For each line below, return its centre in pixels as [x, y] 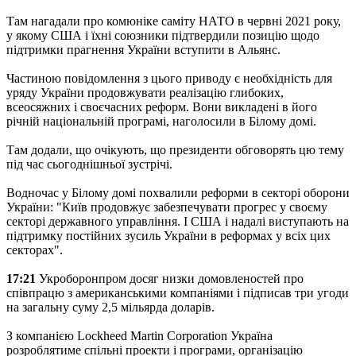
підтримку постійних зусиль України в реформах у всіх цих [168, 235]
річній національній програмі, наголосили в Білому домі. [161, 121]
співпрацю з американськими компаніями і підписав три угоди [178, 292]
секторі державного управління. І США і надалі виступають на [178, 221]
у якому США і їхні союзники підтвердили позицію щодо [163, 35]
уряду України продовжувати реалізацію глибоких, [145, 92]
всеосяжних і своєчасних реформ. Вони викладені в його [162, 106]
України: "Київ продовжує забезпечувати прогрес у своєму [167, 207]
